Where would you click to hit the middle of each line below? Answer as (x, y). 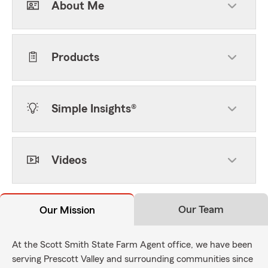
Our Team (201, 209)
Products (75, 57)
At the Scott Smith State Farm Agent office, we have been (132, 245)
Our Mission (67, 210)
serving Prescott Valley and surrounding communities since (133, 259)
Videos (69, 160)
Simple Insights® (94, 109)
